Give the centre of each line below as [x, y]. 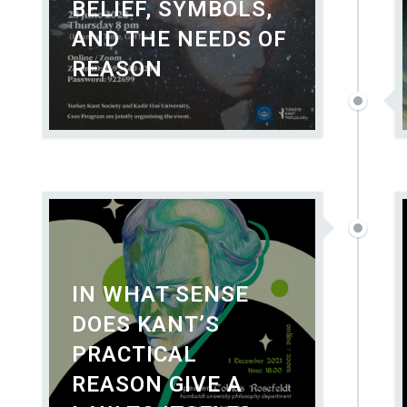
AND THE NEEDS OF [179, 39]
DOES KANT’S [146, 324]
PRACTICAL [134, 354]
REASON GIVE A [157, 384]
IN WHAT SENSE [160, 294]
